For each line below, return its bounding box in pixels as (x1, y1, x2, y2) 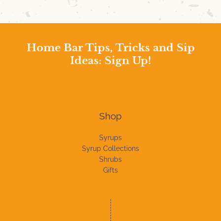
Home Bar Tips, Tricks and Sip (26, 41, 195, 55)
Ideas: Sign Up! (70, 54, 151, 68)
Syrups (99, 134, 122, 142)
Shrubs (99, 155, 122, 164)
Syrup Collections (82, 145, 139, 153)
